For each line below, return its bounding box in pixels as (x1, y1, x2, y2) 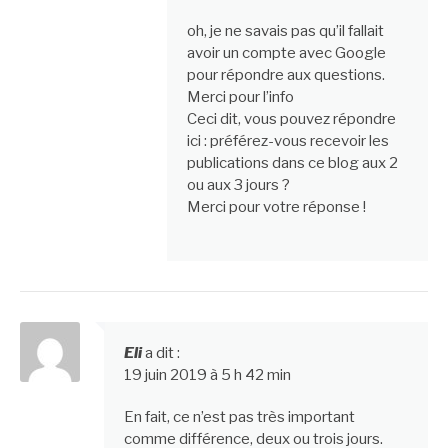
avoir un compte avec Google (186, 44, 386, 63)
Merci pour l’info (186, 88, 294, 107)
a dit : (145, 343, 180, 362)
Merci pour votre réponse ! (186, 198, 366, 217)
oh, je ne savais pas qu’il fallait (186, 22, 384, 41)
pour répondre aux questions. (186, 66, 385, 85)
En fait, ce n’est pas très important (124, 407, 355, 426)
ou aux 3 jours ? (186, 176, 290, 195)
